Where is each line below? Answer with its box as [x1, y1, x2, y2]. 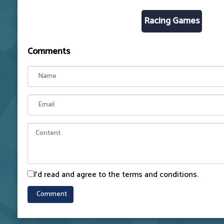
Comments [27, 43, 70, 59]
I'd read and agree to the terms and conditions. [34, 167, 198, 181]
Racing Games [144, 13, 199, 28]
